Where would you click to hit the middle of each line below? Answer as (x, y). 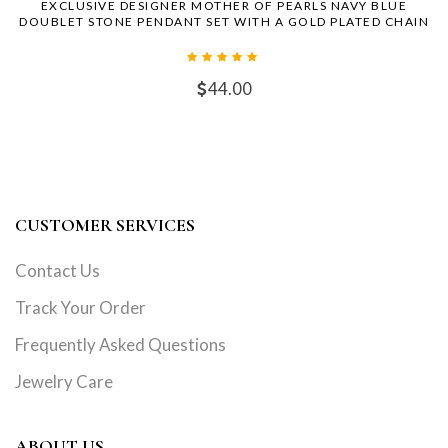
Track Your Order (80, 308)
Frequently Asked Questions (120, 345)
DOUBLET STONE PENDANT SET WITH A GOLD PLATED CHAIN (224, 22)
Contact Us (57, 271)
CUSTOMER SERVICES (105, 225)
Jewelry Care (64, 382)
